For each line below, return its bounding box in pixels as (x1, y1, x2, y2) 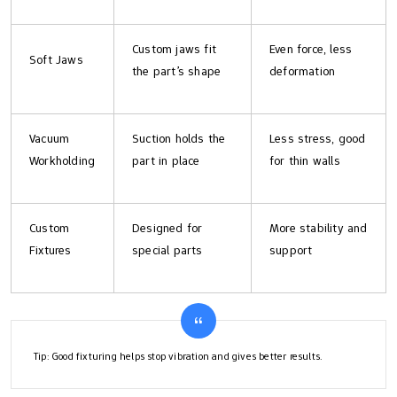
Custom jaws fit (132, 41, 216, 58)
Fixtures (29, 242, 72, 259)
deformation (269, 63, 336, 80)
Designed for (132, 220, 203, 237)
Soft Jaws (29, 51, 83, 68)
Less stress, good (269, 130, 366, 147)
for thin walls (269, 152, 340, 169)
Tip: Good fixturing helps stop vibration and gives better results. (34, 349, 323, 364)
